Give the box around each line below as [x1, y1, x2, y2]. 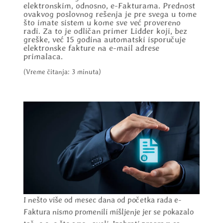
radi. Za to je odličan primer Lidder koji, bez [23, 26, 187, 36]
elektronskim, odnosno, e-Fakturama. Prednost [23, 1, 195, 11]
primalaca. [23, 52, 63, 62]
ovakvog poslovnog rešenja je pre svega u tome [23, 9, 197, 19]
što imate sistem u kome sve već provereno [23, 18, 181, 28]
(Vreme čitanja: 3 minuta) [23, 68, 101, 76]
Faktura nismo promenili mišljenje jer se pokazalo [23, 207, 194, 217]
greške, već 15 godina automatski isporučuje [23, 35, 186, 45]
